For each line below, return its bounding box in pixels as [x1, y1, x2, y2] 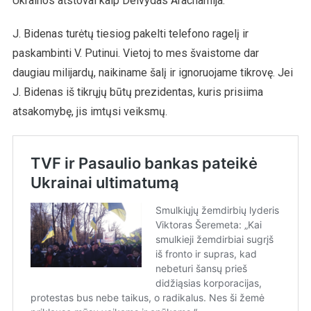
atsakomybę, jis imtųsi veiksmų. [12, 104, 167, 118]
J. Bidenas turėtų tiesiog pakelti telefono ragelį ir [12, 26, 249, 40]
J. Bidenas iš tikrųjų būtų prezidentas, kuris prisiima [12, 85, 263, 99]
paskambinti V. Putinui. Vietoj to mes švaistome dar [12, 46, 259, 60]
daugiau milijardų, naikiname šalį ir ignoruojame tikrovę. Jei [12, 65, 293, 79]
